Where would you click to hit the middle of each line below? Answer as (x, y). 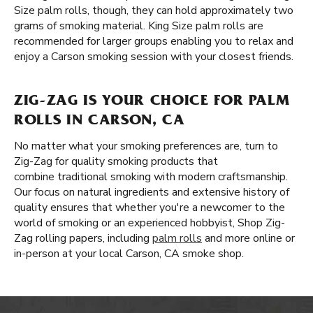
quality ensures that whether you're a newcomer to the (150, 208)
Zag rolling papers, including (83, 238)
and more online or (248, 238)
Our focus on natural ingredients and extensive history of (152, 192)
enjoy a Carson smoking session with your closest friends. (154, 57)
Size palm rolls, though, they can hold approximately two (154, 10)
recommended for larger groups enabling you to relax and (154, 41)
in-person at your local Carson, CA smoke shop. (129, 254)
